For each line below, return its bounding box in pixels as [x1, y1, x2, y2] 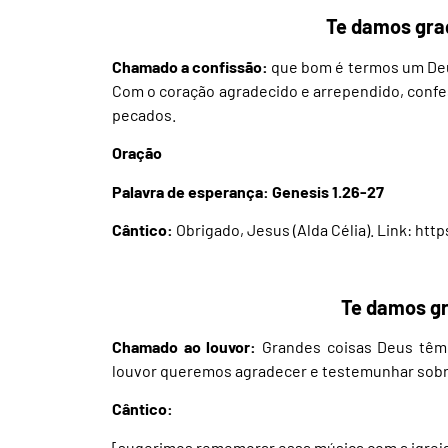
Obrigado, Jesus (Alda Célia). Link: [173, 219, 415, 239]
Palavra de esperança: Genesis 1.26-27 [112, 181, 384, 201]
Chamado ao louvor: [112, 337, 257, 357]
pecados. [112, 104, 176, 124]
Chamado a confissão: [112, 56, 269, 76]
